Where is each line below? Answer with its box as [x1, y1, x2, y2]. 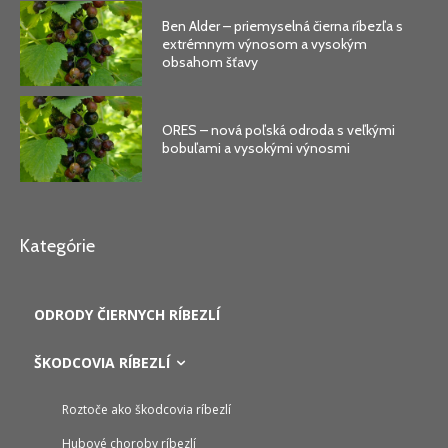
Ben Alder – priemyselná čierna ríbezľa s [162, 16, 404, 35]
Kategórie [20, 235, 95, 258]
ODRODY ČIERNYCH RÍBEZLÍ [34, 305, 220, 325]
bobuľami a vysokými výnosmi [162, 139, 351, 158]
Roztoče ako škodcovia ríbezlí [62, 401, 231, 419]
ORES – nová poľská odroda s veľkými [162, 121, 396, 140]
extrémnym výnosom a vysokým [162, 34, 368, 53]
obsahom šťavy [162, 52, 259, 71]
